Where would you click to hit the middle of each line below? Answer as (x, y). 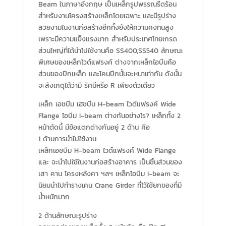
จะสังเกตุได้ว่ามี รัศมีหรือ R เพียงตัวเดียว (96, 85)
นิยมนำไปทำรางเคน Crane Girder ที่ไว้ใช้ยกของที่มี (110, 185)
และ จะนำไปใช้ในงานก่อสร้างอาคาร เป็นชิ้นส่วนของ (110, 162)
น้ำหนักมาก (54, 197)
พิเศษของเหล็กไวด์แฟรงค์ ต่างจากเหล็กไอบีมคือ (107, 62)
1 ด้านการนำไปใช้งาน (67, 139)
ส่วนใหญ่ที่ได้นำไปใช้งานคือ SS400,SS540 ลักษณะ (110, 50)
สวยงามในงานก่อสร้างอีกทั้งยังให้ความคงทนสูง (106, 27)
